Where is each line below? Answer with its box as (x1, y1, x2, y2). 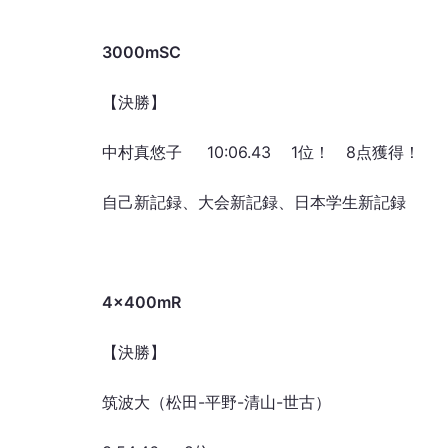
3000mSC (102, 42, 181, 62)
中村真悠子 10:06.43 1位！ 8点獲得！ (102, 142, 420, 162)
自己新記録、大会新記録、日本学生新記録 (102, 192, 406, 212)
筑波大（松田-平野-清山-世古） (102, 392, 331, 412)
